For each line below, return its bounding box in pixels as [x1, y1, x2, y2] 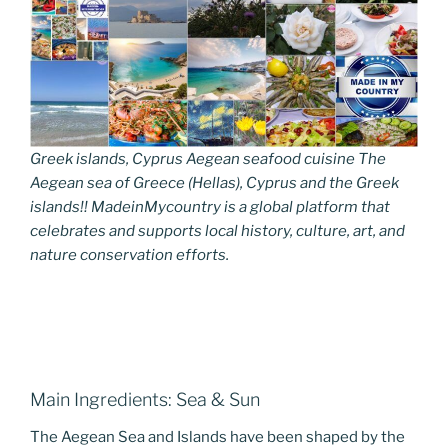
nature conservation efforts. [30, 245, 229, 264]
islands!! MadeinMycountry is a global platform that [30, 197, 390, 216]
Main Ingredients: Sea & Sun [30, 388, 260, 410]
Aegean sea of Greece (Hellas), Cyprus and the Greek [30, 173, 399, 192]
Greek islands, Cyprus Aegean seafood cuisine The [30, 149, 386, 168]
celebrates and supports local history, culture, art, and [30, 221, 405, 240]
